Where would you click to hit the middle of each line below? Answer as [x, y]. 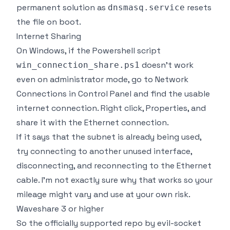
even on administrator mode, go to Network [102, 79]
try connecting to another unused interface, [104, 151]
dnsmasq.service [146, 7]
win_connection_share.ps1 [78, 65]
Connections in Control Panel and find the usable [113, 93]
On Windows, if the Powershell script [89, 50]
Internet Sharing [49, 36]
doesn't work [167, 65]
